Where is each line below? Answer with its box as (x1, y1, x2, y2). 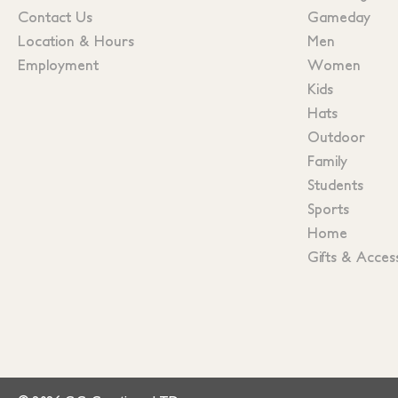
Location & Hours (18, 32, 134, 49)
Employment (18, 56, 99, 73)
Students (307, 176, 363, 193)
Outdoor (307, 128, 365, 145)
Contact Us (18, 8, 92, 25)
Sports (307, 200, 349, 217)
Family (307, 152, 347, 169)
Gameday (307, 8, 370, 25)
